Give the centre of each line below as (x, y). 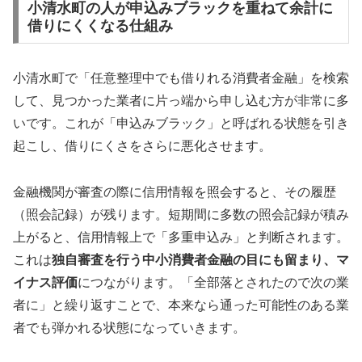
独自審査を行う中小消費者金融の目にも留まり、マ (200, 260)
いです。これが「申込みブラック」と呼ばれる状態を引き (181, 124)
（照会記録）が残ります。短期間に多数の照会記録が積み (181, 215)
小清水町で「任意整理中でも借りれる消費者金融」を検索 (181, 78)
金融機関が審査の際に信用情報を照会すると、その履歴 (175, 192)
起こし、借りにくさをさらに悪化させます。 (142, 146)
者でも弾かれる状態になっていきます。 (129, 328)
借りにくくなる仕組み (100, 25)
